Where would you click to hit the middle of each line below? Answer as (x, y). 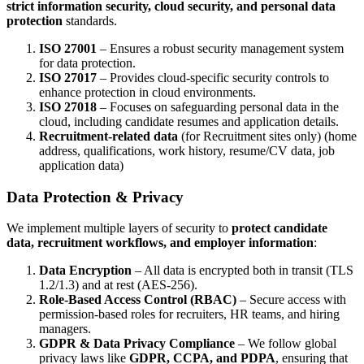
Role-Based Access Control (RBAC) (138, 300)
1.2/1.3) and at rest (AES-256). (118, 285)
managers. (65, 329)
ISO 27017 (68, 77)
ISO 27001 (68, 48)
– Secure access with (291, 300)
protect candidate (279, 228)
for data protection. (87, 63)
